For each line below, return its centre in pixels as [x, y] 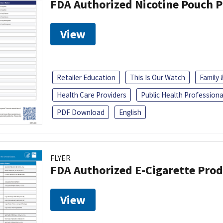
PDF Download [81, 112]
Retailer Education [86, 77]
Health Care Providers [92, 95]
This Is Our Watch [158, 77]
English [130, 112]
